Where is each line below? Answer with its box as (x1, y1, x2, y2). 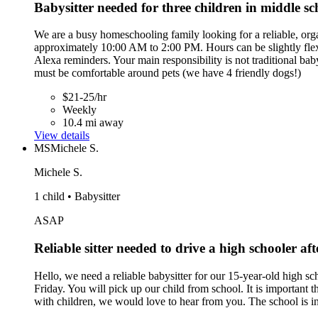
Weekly (62, 104, 97, 116)
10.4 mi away (62, 116, 124, 129)
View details (34, 129, 89, 142)
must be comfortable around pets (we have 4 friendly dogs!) (34, 67, 301, 79)
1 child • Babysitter (34, 190, 120, 203)
